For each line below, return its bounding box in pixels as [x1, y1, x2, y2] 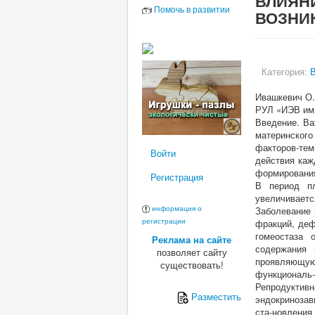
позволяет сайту [156, 245, 227, 259]
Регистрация [150, 169, 203, 184]
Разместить [188, 289, 241, 303]
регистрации [142, 215, 186, 226]
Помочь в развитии [154, 3, 230, 15]
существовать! [160, 257, 224, 271]
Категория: [262, 65, 310, 78]
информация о [152, 202, 202, 213]
